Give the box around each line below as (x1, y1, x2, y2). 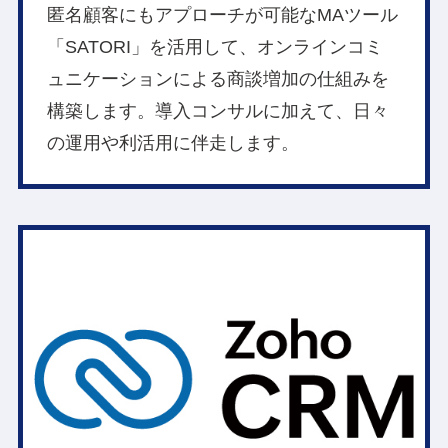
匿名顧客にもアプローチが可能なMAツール (47, 5, 399, 26)
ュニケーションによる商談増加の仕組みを (47, 69, 390, 90)
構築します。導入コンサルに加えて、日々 (47, 101, 390, 122)
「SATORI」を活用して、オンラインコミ (47, 37, 384, 58)
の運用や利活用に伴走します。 (47, 133, 300, 154)
